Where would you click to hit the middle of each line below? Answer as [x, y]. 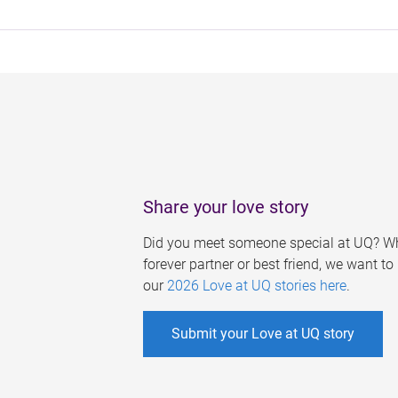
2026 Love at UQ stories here [256, 285]
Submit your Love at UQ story [263, 333]
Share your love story [225, 207]
